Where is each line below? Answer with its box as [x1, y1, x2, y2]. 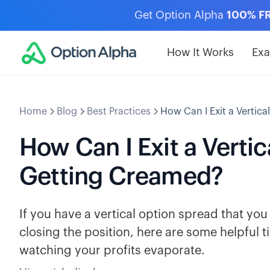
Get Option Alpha [134, 10, 227, 20]
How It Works [167, 47, 234, 58]
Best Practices [87, 107, 151, 116]
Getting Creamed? [19, 165, 224, 189]
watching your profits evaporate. [19, 245, 205, 257]
